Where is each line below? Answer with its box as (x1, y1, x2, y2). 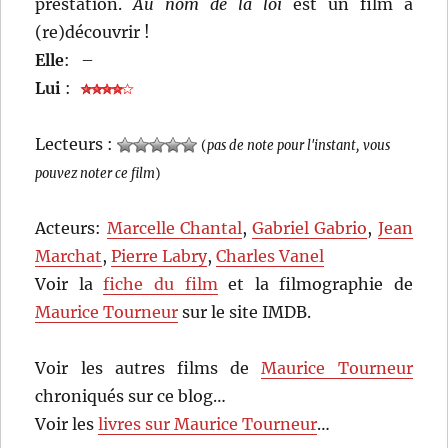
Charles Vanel (216, 245, 325, 266)
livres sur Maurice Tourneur (98, 413, 318, 434)
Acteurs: (35, 217, 107, 238)
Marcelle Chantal (106, 217, 242, 238)
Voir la (35, 273, 104, 294)
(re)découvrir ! (35, 21, 151, 42)
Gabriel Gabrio (252, 217, 368, 238)
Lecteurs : (35, 133, 118, 154)
